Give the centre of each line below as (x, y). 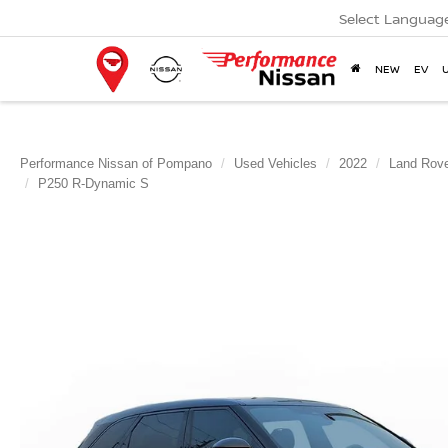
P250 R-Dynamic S (93, 183)
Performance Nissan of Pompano (116, 163)
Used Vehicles (275, 163)
